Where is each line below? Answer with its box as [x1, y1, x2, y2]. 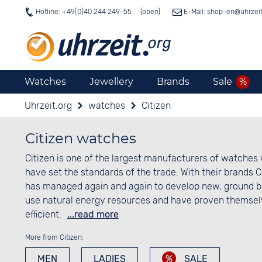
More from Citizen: [25, 233, 84, 242]
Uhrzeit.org [25, 100, 72, 111]
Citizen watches [25, 130, 136, 147]
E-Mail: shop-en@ [182, 8, 240, 16]
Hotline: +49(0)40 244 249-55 [34, 8, 133, 16]
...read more [67, 209, 119, 220]
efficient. [25, 209, 64, 220]
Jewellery [89, 76, 133, 87]
